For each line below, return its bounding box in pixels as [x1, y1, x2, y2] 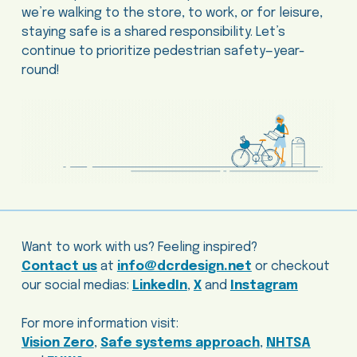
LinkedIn [131, 279, 187, 293]
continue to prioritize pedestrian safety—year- [21, 45, 305, 59]
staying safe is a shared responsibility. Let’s [21, 25, 285, 40]
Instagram [229, 279, 298, 293]
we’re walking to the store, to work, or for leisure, [21, 6, 323, 21]
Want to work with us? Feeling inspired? [21, 241, 257, 255]
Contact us [21, 260, 97, 274]
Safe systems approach [100, 336, 260, 351]
